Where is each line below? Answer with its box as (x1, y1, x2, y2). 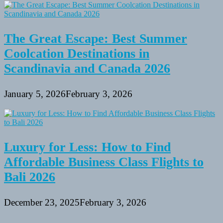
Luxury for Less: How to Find (4, 139, 171, 154)
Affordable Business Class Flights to (4, 154, 204, 169)
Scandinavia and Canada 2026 (4, 61, 170, 76)
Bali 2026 (4, 169, 55, 184)
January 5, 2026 (4, 89, 66, 100)
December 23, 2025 (4, 197, 80, 208)
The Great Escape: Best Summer (4, 31, 187, 46)
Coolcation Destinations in (4, 46, 149, 61)
